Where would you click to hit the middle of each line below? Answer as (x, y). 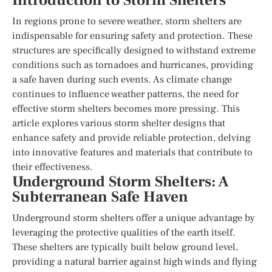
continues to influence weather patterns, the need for (125, 94)
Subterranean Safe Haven (100, 197)
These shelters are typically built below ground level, (125, 247)
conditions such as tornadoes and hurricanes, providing (133, 65)
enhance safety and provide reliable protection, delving (131, 138)
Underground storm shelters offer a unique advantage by (134, 218)
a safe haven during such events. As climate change (122, 79)
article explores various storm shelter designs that (119, 123)
